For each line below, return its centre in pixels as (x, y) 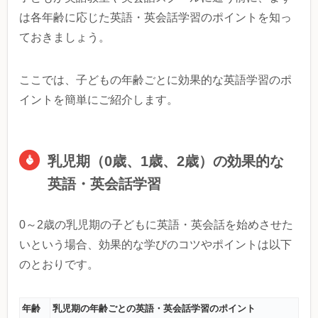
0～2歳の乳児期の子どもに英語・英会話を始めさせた (156, 224)
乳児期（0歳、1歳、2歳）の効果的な (166, 161)
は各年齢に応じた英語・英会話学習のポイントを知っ (155, 17)
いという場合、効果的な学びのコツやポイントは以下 (155, 244)
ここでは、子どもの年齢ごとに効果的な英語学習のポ (155, 79)
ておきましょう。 (65, 37)
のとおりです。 (59, 264)
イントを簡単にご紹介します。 (99, 99)
